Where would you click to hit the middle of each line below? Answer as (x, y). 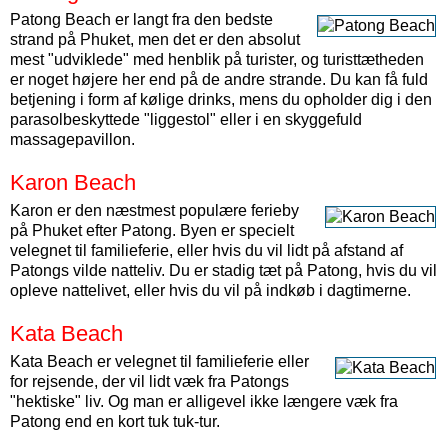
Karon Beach (73, 182)
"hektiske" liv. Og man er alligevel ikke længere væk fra (204, 401)
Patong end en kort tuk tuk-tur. (115, 421)
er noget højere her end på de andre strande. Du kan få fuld (219, 79)
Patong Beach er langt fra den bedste (141, 19)
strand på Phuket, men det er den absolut (155, 39)
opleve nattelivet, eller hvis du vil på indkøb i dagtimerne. (210, 290)
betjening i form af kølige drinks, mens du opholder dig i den (221, 99)
